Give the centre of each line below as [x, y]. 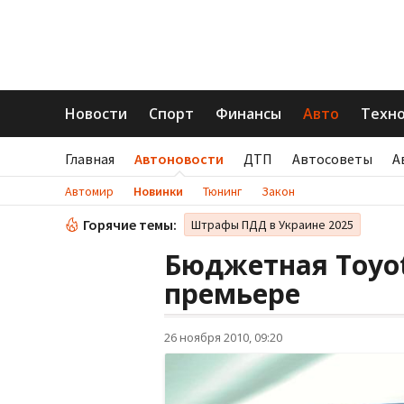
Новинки [158, 191]
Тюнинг [222, 191]
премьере [232, 294]
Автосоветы [332, 159]
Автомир [89, 191]
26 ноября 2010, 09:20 [223, 337]
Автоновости [179, 159]
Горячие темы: [130, 225]
